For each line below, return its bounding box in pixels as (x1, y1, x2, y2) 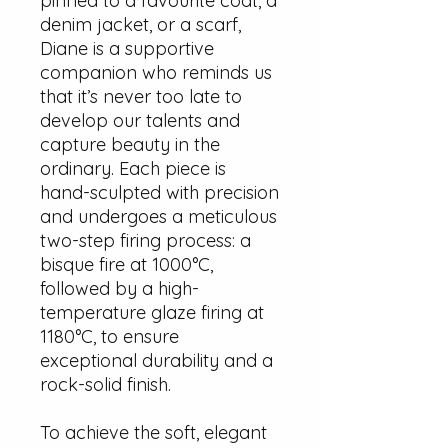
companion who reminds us (40, 60, 272, 84)
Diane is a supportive (40, 36, 214, 60)
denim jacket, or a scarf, (40, 12, 241, 36)
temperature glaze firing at (40, 300, 264, 324)
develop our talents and (40, 108, 240, 132)
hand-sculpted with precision (40, 180, 279, 204)
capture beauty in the (40, 132, 220, 156)
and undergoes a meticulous (40, 204, 277, 228)
